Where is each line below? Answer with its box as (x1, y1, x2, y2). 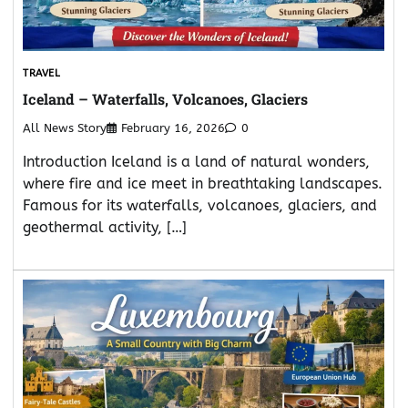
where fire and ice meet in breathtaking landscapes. (23, 175, 382, 193)
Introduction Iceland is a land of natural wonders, (23, 153, 370, 171)
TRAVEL (23, 66, 60, 79)
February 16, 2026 (121, 121, 225, 136)
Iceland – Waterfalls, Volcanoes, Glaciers (23, 89, 308, 109)
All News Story (23, 121, 107, 136)
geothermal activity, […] (23, 219, 187, 237)
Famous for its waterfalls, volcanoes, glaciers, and (23, 197, 377, 215)
